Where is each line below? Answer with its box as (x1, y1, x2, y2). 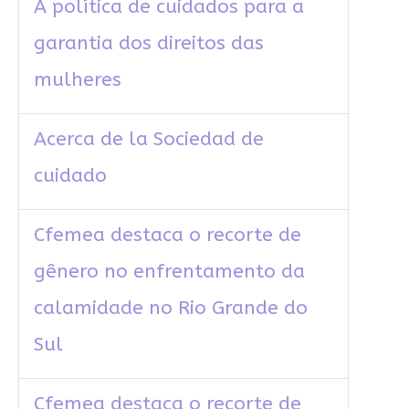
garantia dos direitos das (33, 32, 264, 56)
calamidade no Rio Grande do (33, 297, 308, 320)
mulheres (33, 68, 121, 92)
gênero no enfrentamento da (33, 260, 305, 284)
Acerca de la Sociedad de (33, 128, 264, 152)
